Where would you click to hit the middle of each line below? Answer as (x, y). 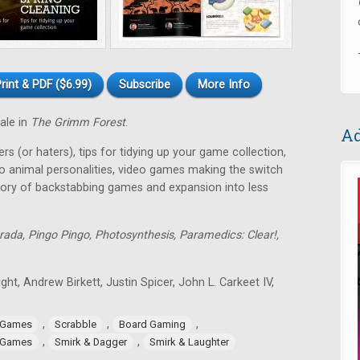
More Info (224, 85)
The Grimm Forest (78, 123)
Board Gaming (152, 324)
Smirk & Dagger (91, 342)
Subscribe (145, 85)
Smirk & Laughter (189, 342)
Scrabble (76, 324)
